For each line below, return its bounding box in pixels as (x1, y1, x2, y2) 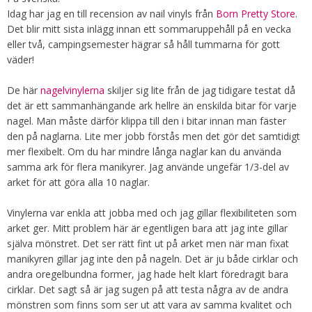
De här (7, 84, 40, 97)
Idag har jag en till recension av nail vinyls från (7, 7, 216, 21)
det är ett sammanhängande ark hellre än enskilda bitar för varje (7, 99, 297, 113)
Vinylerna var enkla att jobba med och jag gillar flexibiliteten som (7, 206, 297, 220)
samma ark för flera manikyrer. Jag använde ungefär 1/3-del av (7, 160, 289, 174)
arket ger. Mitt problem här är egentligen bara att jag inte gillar (7, 221, 288, 235)
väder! (7, 53, 34, 67)
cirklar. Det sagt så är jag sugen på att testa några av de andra (7, 283, 288, 297)
